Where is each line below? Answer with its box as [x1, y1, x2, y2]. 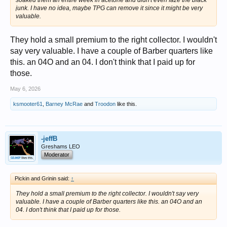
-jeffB [41, 135, 57, 143]
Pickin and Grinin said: [15, 175, 71, 182]
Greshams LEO [41, 143, 80, 150]
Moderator [44, 152, 69, 158]
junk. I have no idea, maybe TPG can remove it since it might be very [16, 5, 203, 12]
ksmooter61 [13, 101, 43, 107]
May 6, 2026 [10, 86, 41, 92]
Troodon [95, 101, 116, 107]
